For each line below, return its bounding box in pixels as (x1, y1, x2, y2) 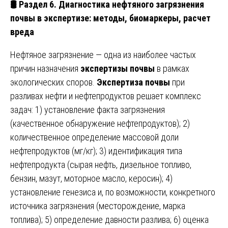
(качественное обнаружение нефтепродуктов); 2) (10, 118, 190, 129)
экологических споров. (10, 76, 97, 88)
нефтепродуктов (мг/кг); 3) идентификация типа (10, 145, 182, 156)
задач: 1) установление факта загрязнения (10, 104, 165, 115)
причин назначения (10, 63, 80, 74)
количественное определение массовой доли (10, 131, 179, 142)
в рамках (155, 63, 189, 74)
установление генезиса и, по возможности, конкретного (10, 186, 215, 197)
